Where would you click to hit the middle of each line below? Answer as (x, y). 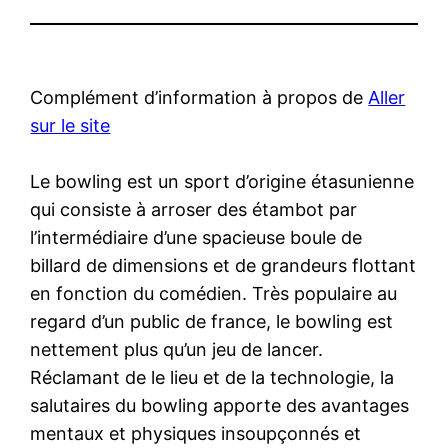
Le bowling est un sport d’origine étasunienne (222, 181)
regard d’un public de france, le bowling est (212, 321)
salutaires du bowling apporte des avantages (220, 405)
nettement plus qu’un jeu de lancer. (177, 349)
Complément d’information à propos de (199, 97)
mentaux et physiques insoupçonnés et (196, 433)
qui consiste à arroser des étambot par (194, 209)
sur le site (70, 125)
